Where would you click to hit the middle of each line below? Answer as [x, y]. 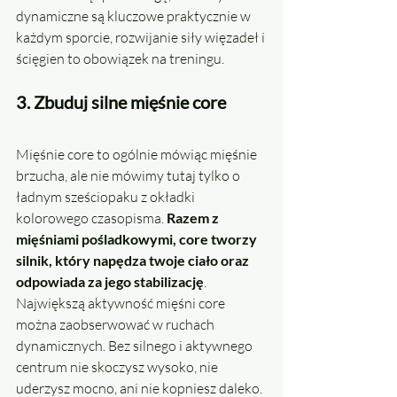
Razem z [194, 218]
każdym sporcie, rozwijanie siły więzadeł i [142, 38]
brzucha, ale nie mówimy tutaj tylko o [129, 176]
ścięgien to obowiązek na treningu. [121, 59]
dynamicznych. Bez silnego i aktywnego [136, 346]
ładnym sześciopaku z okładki [107, 197]
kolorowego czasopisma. [91, 218]
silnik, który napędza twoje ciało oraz [134, 261]
